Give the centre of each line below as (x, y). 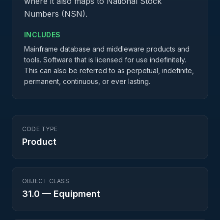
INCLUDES (42, 35)
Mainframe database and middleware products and (107, 49)
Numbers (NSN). (56, 14)
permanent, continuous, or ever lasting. (87, 81)
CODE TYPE (40, 129)
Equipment (77, 194)
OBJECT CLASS (46, 181)
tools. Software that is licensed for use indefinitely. (105, 60)
